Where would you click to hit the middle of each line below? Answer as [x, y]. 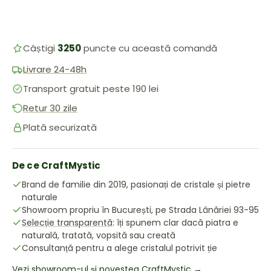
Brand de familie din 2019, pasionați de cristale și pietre [136, 184]
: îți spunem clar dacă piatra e [175, 223]
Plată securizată [60, 127]
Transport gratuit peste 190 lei [91, 89]
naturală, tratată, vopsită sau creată [99, 235]
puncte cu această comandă [149, 48]
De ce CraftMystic [57, 165]
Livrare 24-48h [55, 69]
